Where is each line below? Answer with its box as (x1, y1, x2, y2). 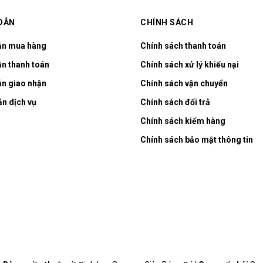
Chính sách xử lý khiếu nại (140, 59, 239, 69)
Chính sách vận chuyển (140, 78, 228, 88)
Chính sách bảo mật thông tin (140, 134, 253, 144)
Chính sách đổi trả (140, 97, 210, 107)
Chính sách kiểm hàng (140, 116, 225, 126)
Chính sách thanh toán (140, 41, 226, 50)
